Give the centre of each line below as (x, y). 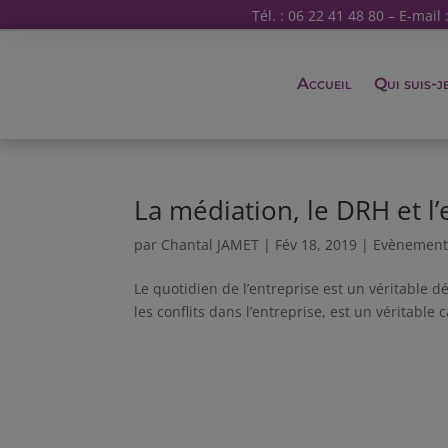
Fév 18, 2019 (316, 244)
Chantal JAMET (210, 244)
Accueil (325, 83)
